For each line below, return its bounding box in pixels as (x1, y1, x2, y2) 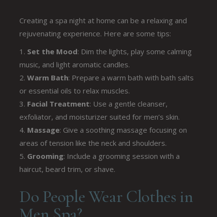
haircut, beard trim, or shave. (19, 164, 116, 174)
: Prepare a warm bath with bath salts (68, 72, 194, 82)
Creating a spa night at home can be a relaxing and (19, 15, 187, 25)
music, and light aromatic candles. (19, 59, 130, 69)
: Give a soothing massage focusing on (60, 124, 187, 135)
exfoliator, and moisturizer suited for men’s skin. (19, 111, 180, 122)
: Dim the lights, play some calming (77, 46, 192, 56)
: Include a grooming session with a (63, 151, 180, 161)
